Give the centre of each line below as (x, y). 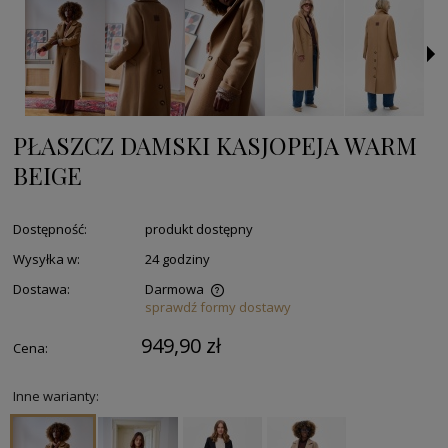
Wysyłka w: (46, 258)
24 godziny (177, 258)
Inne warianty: (56, 395)
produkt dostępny (198, 228)
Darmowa (174, 288)
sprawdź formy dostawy (217, 306)
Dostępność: (50, 228)
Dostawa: (41, 288)
